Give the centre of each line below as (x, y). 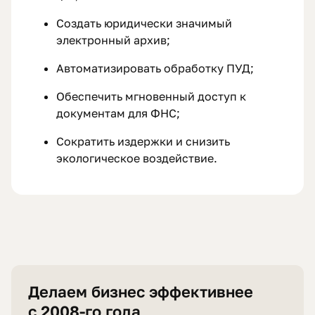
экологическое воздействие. (137, 159)
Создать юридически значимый (144, 24)
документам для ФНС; (118, 114)
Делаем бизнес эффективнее (141, 292)
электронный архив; (113, 40)
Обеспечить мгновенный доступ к (151, 97)
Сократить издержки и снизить (143, 142)
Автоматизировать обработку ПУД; (155, 69)
